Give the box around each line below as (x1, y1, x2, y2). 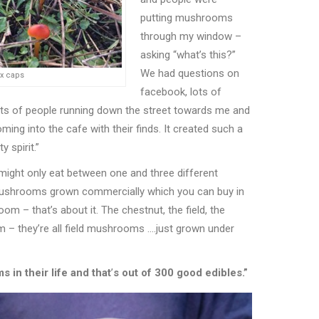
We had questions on (140, 67, 239, 80)
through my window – (140, 30, 241, 43)
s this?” (201, 48, 236, 62)
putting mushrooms (140, 11, 233, 25)
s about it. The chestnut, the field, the (52, 204, 225, 217)
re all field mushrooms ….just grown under (40, 222, 234, 236)
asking (140, 48, 173, 62)
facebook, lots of (140, 85, 221, 99)
